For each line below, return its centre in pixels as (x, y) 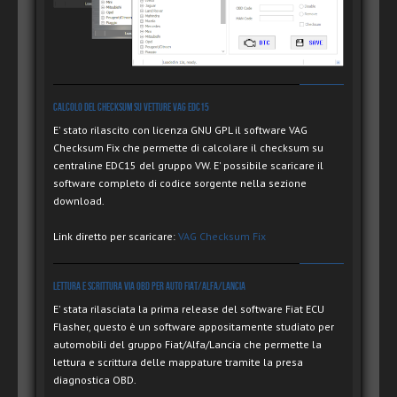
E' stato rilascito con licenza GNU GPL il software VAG (180, 130)
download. (79, 201)
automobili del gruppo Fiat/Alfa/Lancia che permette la (187, 345)
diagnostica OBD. (95, 380)
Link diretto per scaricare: (116, 237)
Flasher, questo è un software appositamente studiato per (194, 327)
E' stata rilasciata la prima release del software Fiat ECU (189, 309)
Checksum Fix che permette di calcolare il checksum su (188, 148)
